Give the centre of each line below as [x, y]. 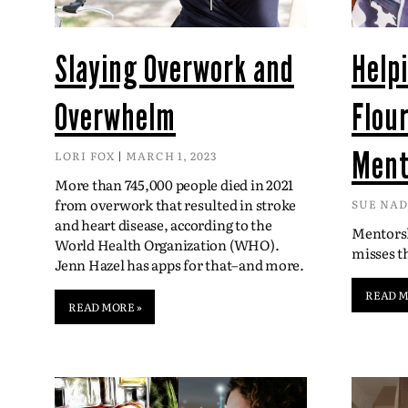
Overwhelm [115, 117]
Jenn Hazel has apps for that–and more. [179, 264]
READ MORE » [105, 306]
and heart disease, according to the [163, 224]
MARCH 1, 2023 [171, 155]
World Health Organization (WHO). [167, 244]
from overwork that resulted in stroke [176, 204]
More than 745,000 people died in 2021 [174, 184]
